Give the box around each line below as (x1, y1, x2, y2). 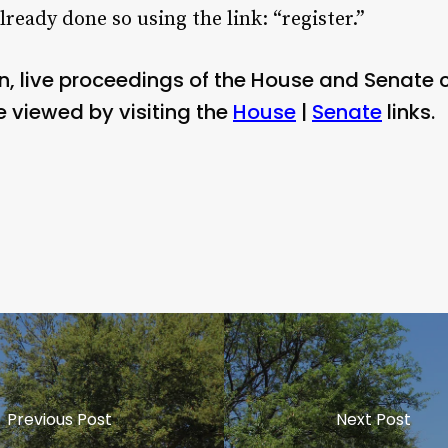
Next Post (335, 407, 411, 431)
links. (382, 97, 435, 126)
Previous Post (7, 407, 113, 431)
